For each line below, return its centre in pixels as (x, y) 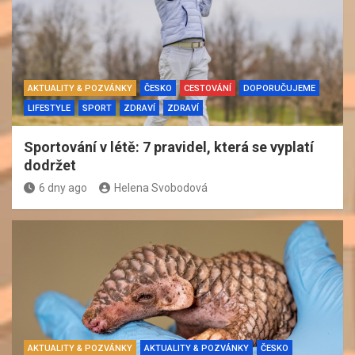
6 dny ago (63, 187)
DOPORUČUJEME (279, 88)
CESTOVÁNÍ (208, 88)
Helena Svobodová (161, 187)
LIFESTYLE (49, 108)
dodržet (50, 165)
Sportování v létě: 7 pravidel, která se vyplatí (169, 147)
